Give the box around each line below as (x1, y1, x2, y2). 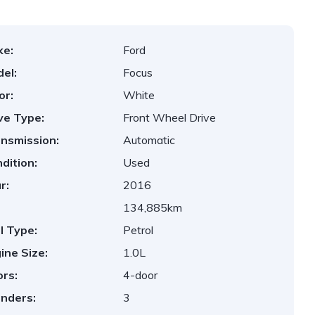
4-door (123, 268, 158, 282)
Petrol (123, 223, 154, 237)
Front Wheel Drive (123, 110, 217, 124)
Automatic (123, 133, 176, 147)
